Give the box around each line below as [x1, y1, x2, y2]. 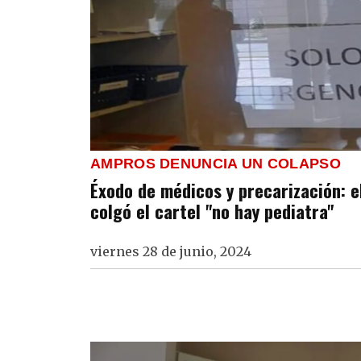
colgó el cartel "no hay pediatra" [90, 197, 334, 225]
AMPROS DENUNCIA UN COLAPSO [90, 156, 341, 172]
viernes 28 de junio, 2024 [90, 243, 251, 260]
